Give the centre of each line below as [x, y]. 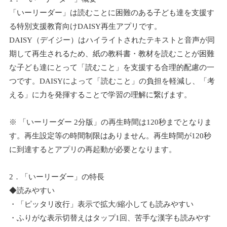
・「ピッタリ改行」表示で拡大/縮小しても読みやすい [101, 204]
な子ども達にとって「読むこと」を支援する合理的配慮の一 [111, 67]
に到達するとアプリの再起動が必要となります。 [92, 149]
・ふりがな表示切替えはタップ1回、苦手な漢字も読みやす [110, 218]
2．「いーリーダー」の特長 [56, 177]
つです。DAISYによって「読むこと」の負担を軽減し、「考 [112, 81]
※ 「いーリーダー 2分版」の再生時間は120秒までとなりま [110, 122]
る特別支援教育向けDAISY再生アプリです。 [85, 26]
